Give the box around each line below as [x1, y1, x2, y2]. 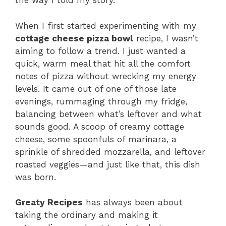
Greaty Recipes [15, 197, 83, 208]
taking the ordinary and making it [15, 210, 158, 220]
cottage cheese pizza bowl [15, 33, 133, 43]
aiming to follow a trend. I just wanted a [15, 45, 186, 56]
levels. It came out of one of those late [15, 83, 177, 94]
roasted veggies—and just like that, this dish [15, 159, 200, 169]
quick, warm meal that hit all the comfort [15, 58, 191, 69]
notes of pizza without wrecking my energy [15, 71, 196, 81]
